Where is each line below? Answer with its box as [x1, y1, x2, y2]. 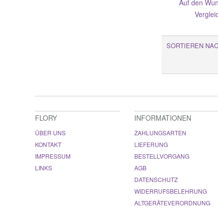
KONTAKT [35, 140, 61, 148]
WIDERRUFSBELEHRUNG [134, 186, 207, 195]
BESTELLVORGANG [134, 151, 189, 160]
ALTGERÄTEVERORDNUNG [134, 198, 210, 207]
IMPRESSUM [35, 151, 71, 160]
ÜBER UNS [35, 128, 66, 137]
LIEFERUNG [134, 140, 168, 148]
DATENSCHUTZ [134, 175, 178, 183]
